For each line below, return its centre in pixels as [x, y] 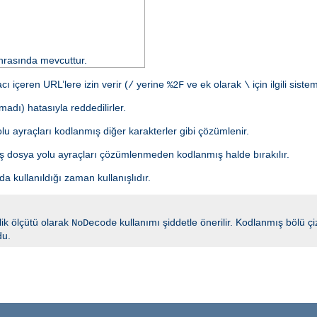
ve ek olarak [214, 84]
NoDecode [94, 223]
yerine [150, 84]
